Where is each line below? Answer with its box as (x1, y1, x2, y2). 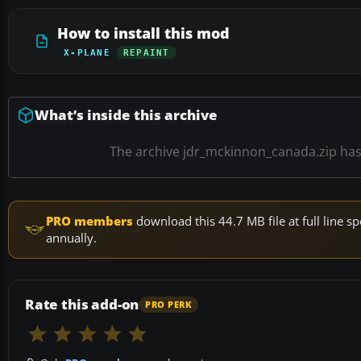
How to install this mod (57, 23, 230, 44)
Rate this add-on (25, 295, 139, 314)
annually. (46, 230, 97, 247)
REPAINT (122, 48, 170, 58)
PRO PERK (145, 298, 193, 310)
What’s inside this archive (35, 106, 218, 125)
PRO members (46, 213, 133, 230)
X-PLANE (64, 48, 110, 58)
